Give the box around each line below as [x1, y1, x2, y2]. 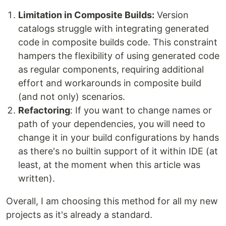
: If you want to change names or [70, 105, 212, 116]
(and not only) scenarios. [18, 91, 125, 102]
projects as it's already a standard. [6, 209, 152, 220]
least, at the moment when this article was [18, 159, 200, 171]
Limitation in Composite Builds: [18, 10, 154, 21]
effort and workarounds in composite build [18, 78, 201, 89]
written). [18, 173, 55, 184]
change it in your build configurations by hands [18, 132, 219, 143]
